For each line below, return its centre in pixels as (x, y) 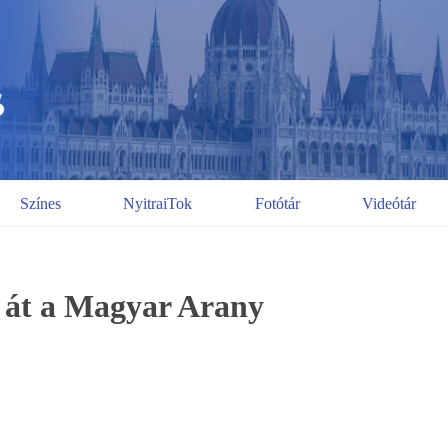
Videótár (389, 203)
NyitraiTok (158, 203)
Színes (41, 203)
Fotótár (277, 203)
